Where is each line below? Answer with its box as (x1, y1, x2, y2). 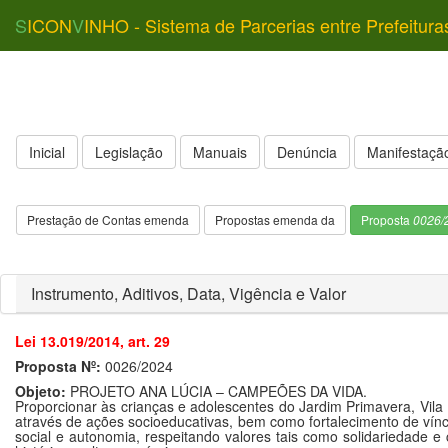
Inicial (29, 142, 65, 162)
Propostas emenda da (215, 211, 335, 228)
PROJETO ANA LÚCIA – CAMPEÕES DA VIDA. (66, 381, 367, 401)
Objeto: (15, 381, 66, 401)
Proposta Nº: (15, 356, 101, 376)
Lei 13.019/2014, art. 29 (15, 331, 170, 351)
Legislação (95, 142, 163, 162)
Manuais (193, 142, 247, 162)
